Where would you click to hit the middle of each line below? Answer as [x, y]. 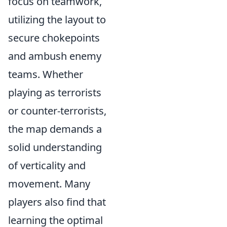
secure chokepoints [54, 38]
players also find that [57, 202]
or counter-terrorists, [57, 111]
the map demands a [55, 129]
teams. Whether [46, 74]
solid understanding [55, 147]
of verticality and [47, 166]
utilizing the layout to [57, 20]
